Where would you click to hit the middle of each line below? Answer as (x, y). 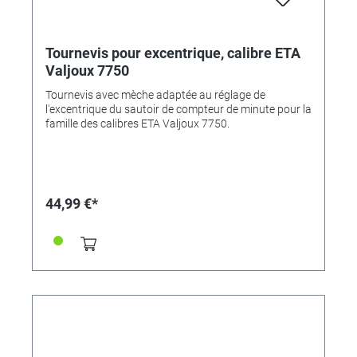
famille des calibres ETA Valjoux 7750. (137, 123)
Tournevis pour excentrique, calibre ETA (173, 53)
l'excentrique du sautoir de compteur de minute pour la (178, 109)
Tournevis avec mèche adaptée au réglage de (155, 94)
